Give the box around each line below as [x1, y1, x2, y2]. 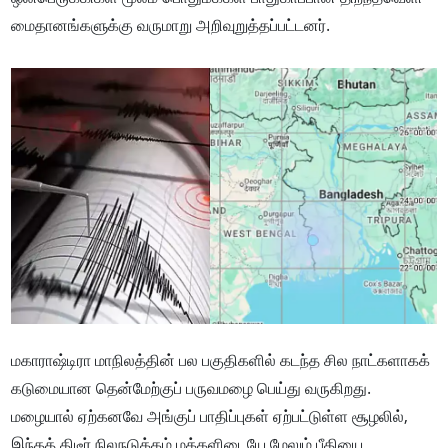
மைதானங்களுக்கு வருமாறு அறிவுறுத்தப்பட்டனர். [11, 14, 331, 37]
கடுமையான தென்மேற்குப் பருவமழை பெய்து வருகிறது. [11, 377, 372, 400]
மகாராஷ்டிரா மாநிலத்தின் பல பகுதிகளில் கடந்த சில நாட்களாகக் [11, 349, 431, 372]
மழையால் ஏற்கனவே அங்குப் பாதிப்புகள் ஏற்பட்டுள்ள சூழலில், [11, 405, 409, 428]
